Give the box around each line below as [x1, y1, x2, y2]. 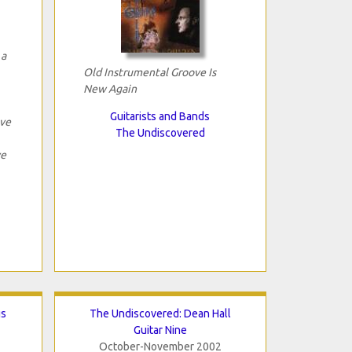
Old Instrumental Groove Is [82, 65, 216, 79]
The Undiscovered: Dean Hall [89, 306, 231, 320]
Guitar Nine [133, 323, 187, 336]
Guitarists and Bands [110, 109, 210, 123]
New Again [82, 82, 137, 95]
